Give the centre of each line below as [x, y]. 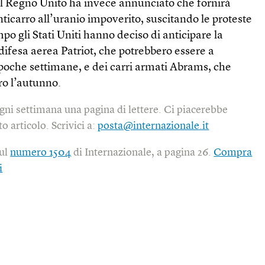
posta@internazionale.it [153, 126]
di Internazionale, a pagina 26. [143, 152]
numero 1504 [41, 152]
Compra [233, 152]
